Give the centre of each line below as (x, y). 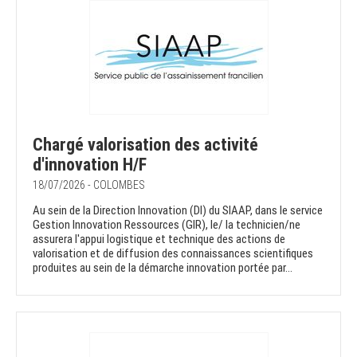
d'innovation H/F (90, 165)
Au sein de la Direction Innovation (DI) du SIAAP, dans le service (178, 211)
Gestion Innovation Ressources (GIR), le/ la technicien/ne (167, 225)
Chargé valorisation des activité (145, 145)
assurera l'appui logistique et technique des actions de (159, 239)
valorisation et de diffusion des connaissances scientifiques (173, 254)
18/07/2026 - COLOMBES (89, 185)
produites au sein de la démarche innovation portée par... (163, 268)
